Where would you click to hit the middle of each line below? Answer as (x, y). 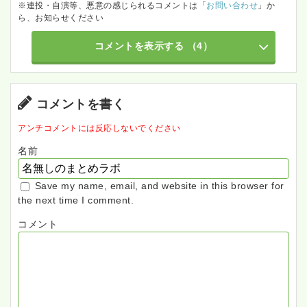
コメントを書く (80, 105)
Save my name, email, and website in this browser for (159, 186)
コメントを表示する (139, 46)
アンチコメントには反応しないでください (99, 128)
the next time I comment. (76, 200)
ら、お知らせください (61, 18)
